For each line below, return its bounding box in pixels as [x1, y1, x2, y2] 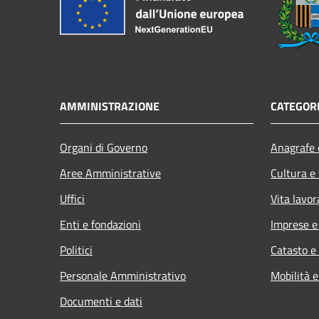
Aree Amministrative [60, 164, 161, 182]
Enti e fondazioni [60, 216, 141, 234]
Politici [60, 241, 93, 259]
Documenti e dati [60, 293, 142, 310]
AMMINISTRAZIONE [60, 98, 159, 115]
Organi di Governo [60, 139, 147, 157]
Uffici [60, 190, 85, 208]
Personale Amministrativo [60, 267, 186, 285]
